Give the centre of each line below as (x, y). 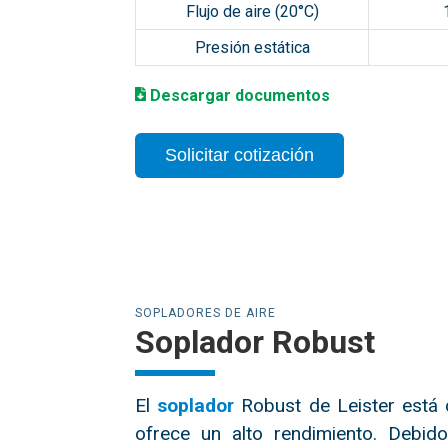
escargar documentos (245, 95)
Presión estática (252, 47)
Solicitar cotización (240, 155)
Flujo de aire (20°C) (252, 11)
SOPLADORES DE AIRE (206, 313)
